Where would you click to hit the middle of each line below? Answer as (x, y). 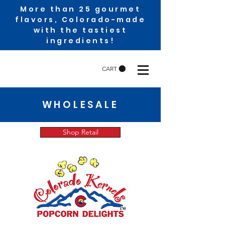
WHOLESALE (80, 105)
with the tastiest (80, 30)
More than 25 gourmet (80, 9)
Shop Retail (80, 132)
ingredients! (80, 41)
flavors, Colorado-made (80, 20)
